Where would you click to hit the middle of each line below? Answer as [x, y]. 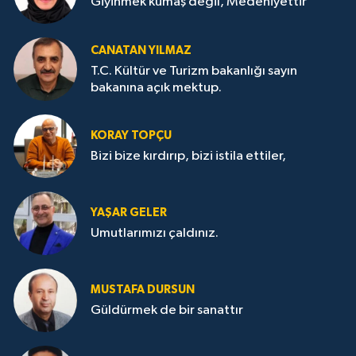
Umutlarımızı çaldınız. [155, 234]
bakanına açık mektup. [156, 87]
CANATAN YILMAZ [141, 50]
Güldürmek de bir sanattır [167, 311]
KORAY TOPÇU [131, 135]
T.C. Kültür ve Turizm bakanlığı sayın [194, 71]
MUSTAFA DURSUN [143, 290]
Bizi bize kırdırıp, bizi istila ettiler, [188, 157]
